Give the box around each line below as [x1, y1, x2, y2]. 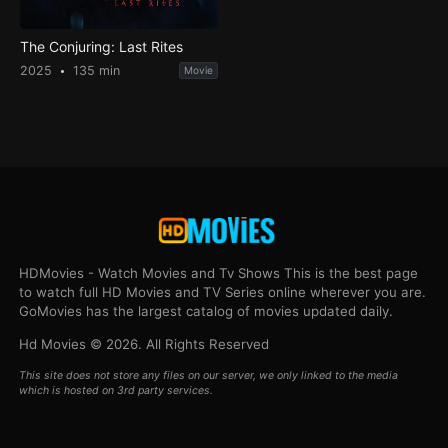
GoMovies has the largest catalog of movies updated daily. [19, 302, 394, 319]
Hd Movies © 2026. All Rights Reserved [19, 335, 270, 352]
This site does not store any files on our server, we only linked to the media [19, 368, 399, 382]
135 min [68, 63, 120, 79]
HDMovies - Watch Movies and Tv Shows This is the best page [19, 264, 419, 281]
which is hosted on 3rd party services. [19, 383, 214, 397]
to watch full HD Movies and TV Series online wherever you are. [19, 283, 427, 300]
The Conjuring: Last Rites [19, 38, 183, 56]
